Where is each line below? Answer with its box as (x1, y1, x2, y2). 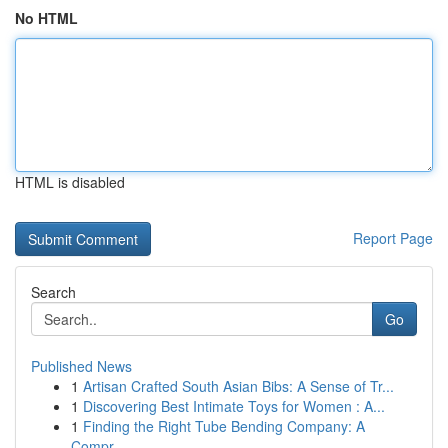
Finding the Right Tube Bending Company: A (83, 416, 365, 436)
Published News (31, 356, 132, 376)
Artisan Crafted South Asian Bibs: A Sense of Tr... (83, 376, 394, 396)
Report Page (353, 228, 433, 248)
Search (31, 282, 76, 302)
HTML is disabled (15, 172, 125, 192)
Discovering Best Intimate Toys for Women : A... (83, 396, 385, 416)
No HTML (15, 8, 78, 28)
